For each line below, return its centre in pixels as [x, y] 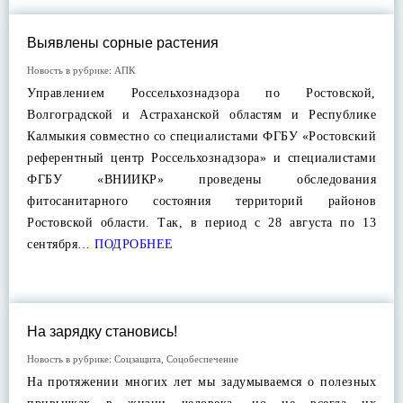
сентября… [59, 244]
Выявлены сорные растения [123, 43]
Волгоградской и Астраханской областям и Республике [201, 115]
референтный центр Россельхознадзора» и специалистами [201, 158]
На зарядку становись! [102, 331]
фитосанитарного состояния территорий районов [201, 201]
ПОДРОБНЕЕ [132, 244]
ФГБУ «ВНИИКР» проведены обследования [201, 179]
